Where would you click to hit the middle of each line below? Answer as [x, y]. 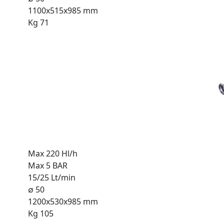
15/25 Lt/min [52, 177]
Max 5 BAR [48, 165]
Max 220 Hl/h [53, 153]
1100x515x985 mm [63, 10]
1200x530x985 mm [63, 201]
